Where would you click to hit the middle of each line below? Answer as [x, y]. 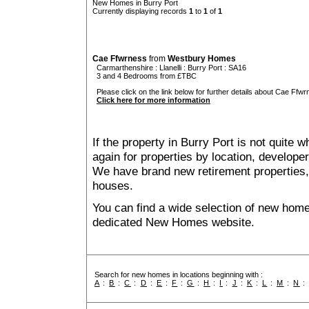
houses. [113, 186]
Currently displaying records [141, 11]
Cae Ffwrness [120, 59]
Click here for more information [153, 100]
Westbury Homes [202, 59]
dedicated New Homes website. [173, 222]
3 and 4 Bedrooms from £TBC [144, 76]
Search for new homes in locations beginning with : [179, 275]
